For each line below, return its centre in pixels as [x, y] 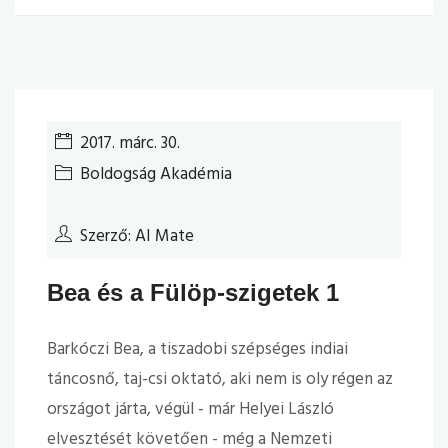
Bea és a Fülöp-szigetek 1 [193, 292]
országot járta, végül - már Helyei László [190, 409]
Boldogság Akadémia [156, 174]
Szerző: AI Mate [135, 236]
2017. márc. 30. [130, 143]
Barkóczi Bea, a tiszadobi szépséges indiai [197, 349]
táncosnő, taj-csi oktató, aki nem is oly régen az [220, 379]
